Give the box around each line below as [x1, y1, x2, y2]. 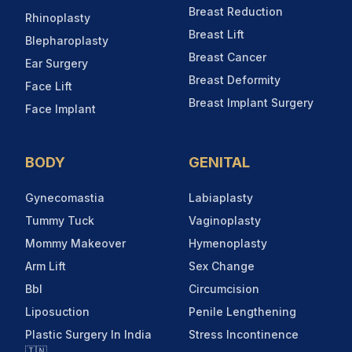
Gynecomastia [25, 190, 104, 204]
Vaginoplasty [189, 213, 261, 227]
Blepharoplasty [25, 33, 108, 47]
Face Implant [25, 101, 96, 115]
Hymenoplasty [189, 236, 267, 250]
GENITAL [189, 153, 250, 170]
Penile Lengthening [189, 304, 296, 318]
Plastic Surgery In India [25, 327, 152, 341]
